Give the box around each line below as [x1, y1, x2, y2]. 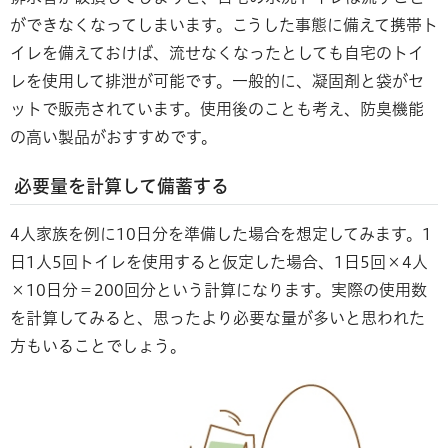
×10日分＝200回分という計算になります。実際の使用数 [10, 281, 427, 298]
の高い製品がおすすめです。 [10, 128, 217, 145]
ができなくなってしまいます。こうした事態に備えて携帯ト [10, 16, 438, 33]
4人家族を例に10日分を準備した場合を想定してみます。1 [10, 225, 432, 242]
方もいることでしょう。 [10, 337, 186, 354]
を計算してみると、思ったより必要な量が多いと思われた [10, 309, 425, 326]
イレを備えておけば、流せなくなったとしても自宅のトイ [10, 44, 424, 61]
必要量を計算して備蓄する [14, 177, 229, 196]
